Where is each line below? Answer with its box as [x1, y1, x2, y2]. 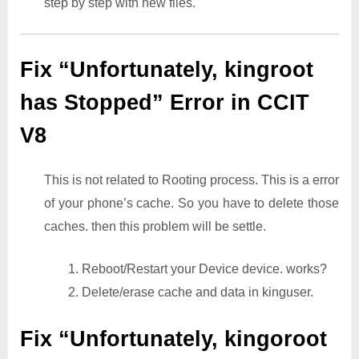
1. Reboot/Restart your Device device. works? [68, 262, 327, 276]
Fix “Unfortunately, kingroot [20, 58, 313, 83]
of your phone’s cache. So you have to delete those [44, 196, 339, 211]
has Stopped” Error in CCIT [20, 91, 309, 115]
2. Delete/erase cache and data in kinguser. [68, 285, 313, 300]
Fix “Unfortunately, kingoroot [20, 327, 327, 352]
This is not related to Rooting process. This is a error [44, 173, 339, 188]
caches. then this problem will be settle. [44, 220, 269, 234]
